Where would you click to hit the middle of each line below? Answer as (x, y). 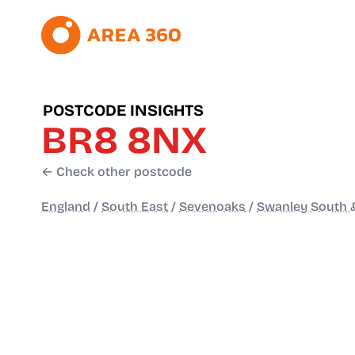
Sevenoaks (212, 207)
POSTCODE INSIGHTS (123, 111)
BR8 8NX (124, 141)
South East (135, 207)
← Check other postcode (116, 172)
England (66, 207)
